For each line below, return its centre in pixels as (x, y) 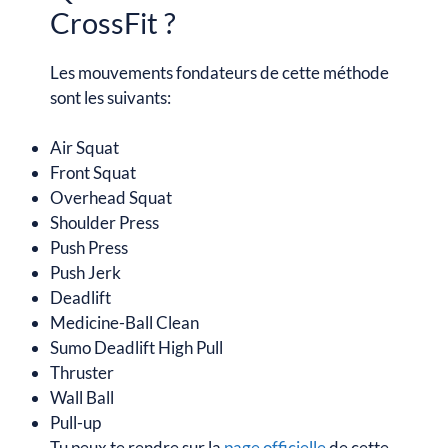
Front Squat (93, 172)
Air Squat (84, 147)
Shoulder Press (104, 222)
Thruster (82, 372)
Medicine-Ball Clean (124, 322)
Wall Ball (82, 397)
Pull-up (75, 422)
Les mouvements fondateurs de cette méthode (219, 72)
